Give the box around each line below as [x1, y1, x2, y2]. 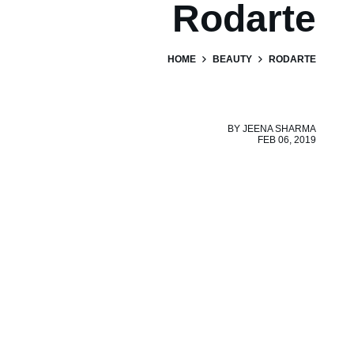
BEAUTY [213, 54, 252, 65]
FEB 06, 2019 [258, 134, 316, 145]
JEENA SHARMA [243, 123, 316, 134]
